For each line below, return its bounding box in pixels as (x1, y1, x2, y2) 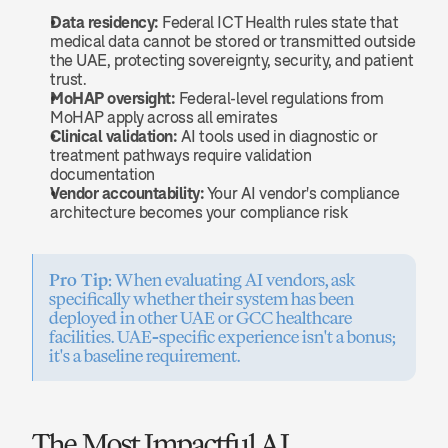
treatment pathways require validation (50, 146, 312, 164)
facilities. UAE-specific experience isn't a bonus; (49, 325, 396, 348)
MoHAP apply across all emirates (50, 108, 278, 126)
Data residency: (50, 13, 159, 31)
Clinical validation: (50, 127, 178, 145)
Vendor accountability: (50, 184, 205, 202)
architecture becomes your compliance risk (50, 203, 348, 221)
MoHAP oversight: (50, 89, 176, 107)
